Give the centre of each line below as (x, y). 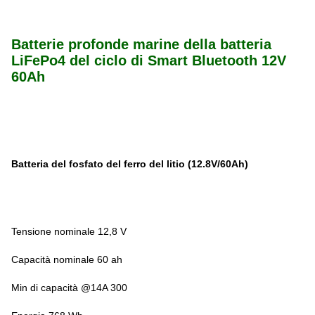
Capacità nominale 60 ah (67, 259)
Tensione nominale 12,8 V (69, 231)
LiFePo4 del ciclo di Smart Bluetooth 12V (149, 60)
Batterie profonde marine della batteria (141, 44)
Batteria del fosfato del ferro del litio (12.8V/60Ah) (130, 164)
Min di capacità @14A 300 (69, 288)
